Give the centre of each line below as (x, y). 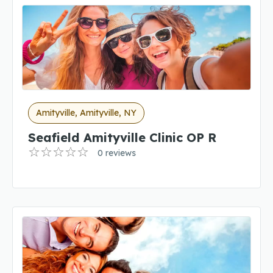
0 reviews (117, 153)
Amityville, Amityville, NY (86, 113)
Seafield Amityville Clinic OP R (122, 137)
